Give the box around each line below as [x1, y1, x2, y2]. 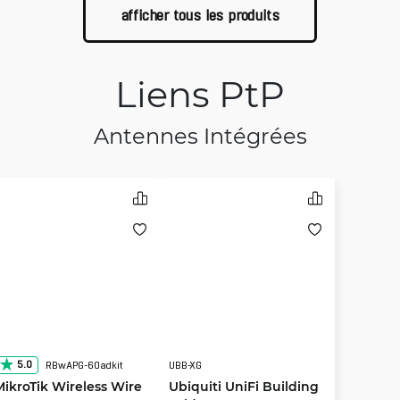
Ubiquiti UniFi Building [169, 378, 320, 395]
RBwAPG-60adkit [46, 360, 123, 371]
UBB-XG [169, 360, 202, 371]
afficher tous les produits [121, 7, 279, 24]
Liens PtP [115, 70, 285, 116]
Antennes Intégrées [93, 121, 307, 149]
